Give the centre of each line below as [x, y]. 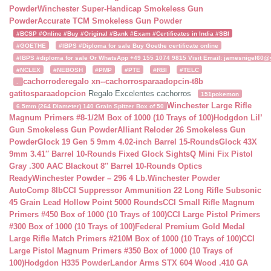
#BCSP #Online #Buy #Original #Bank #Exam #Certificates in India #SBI [122, 34]
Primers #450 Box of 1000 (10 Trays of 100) [88, 214]
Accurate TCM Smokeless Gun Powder [110, 21]
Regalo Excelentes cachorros [141, 93]
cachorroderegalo [56, 81]
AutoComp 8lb [36, 190]
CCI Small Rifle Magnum [209, 202]
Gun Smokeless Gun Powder [63, 130]
